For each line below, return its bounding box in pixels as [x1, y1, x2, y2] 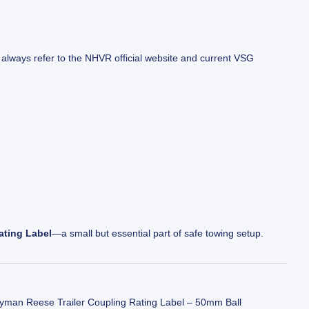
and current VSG [178, 52, 255, 64]
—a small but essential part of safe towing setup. [52, 228, 264, 239]
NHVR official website [85, 52, 179, 64]
